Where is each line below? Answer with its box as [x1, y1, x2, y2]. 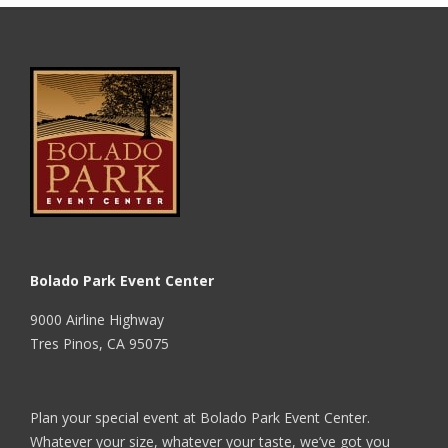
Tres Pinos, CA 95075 [30, 334, 169, 353]
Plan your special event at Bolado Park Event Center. [30, 408, 370, 427]
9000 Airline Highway [30, 310, 164, 329]
